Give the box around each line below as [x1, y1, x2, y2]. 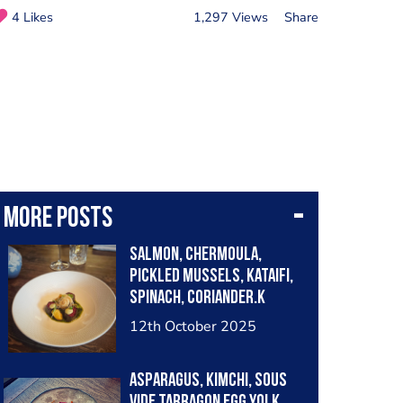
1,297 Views [193, 7, 268, 26]
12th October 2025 [129, 317, 256, 336]
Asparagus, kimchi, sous [129, 372, 287, 390]
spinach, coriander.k [129, 289, 265, 308]
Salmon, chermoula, [129, 246, 262, 264]
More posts [3, 205, 112, 234]
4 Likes [11, 7, 53, 26]
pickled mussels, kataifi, [129, 267, 293, 286]
